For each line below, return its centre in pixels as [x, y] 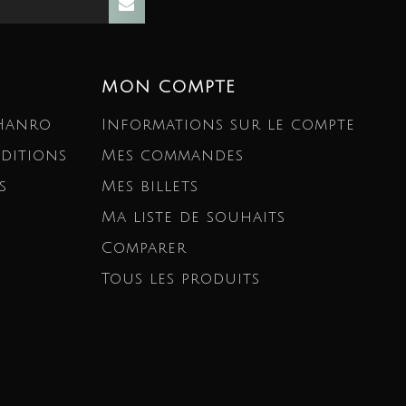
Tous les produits [181, 279]
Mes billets [150, 187]
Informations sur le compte [228, 125]
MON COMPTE [169, 87]
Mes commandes [173, 156]
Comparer [144, 248]
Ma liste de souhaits [193, 217]
